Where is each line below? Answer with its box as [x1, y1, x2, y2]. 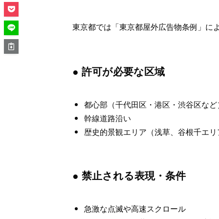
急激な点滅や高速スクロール [84, 203, 186, 215]
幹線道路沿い [84, 112, 131, 124]
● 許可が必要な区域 [72, 64, 165, 79]
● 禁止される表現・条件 [72, 168, 186, 183]
